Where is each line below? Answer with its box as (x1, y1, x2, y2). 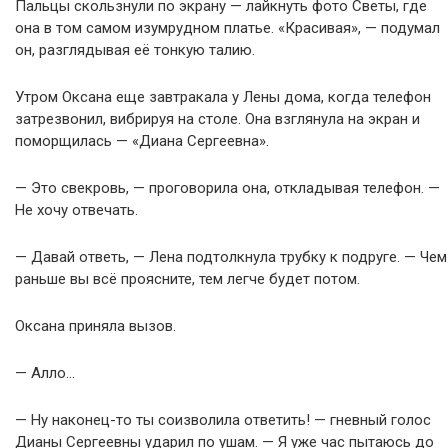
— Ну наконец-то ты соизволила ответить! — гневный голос (15, 411, 431, 430)
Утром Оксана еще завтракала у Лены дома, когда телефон (15, 88, 431, 107)
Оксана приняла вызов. (15, 317, 176, 336)
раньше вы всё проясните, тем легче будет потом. (15, 270, 360, 289)
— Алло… (15, 364, 75, 383)
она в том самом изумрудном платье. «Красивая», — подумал (15, 19, 440, 38)
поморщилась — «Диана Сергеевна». (15, 132, 269, 151)
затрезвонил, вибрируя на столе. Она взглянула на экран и (15, 110, 420, 129)
